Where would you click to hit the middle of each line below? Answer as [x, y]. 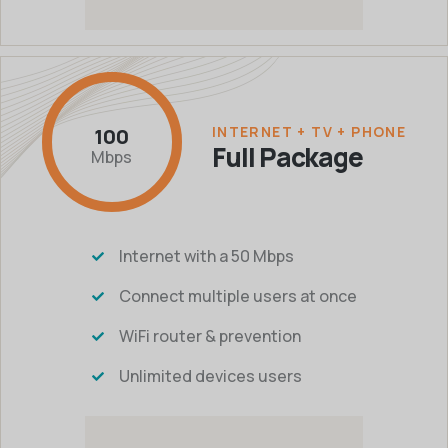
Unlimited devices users [210, 376]
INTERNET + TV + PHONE [309, 131]
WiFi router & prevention [209, 336]
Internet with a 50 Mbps [206, 256]
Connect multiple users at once [237, 296]
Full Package [287, 156]
